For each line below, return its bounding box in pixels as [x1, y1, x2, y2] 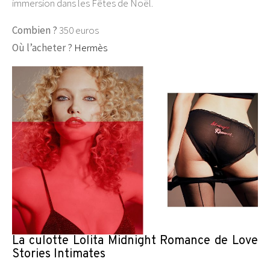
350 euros [57, 23, 99, 37]
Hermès [74, 40, 107, 54]
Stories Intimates [12, 246, 105, 263]
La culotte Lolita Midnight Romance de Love [12, 233, 258, 250]
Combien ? [12, 23, 57, 37]
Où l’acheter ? [12, 40, 74, 54]
